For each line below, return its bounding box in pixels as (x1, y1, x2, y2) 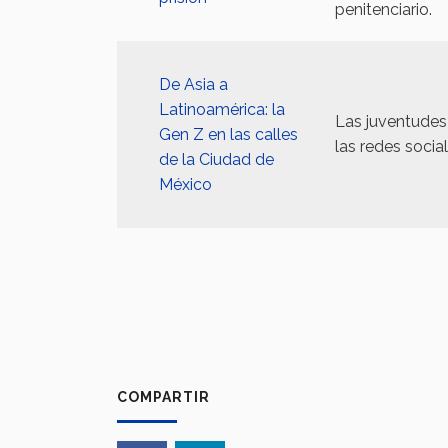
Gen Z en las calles (159, 125, 298, 144)
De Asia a (159, 75, 228, 94)
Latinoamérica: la (159, 100, 285, 119)
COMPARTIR (117, 389, 210, 405)
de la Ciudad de (159, 150, 274, 169)
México (159, 175, 212, 194)
